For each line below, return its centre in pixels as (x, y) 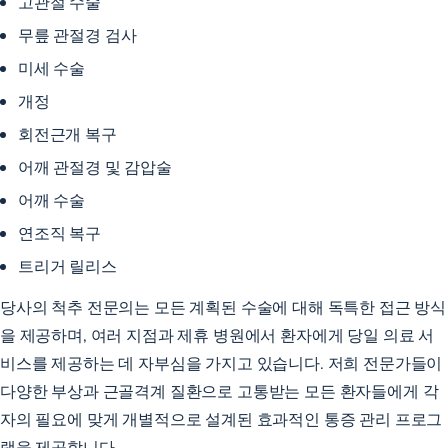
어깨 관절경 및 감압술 (95, 166)
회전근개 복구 (67, 133)
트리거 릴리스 (67, 265)
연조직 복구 (59, 232)
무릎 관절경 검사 (77, 34)
